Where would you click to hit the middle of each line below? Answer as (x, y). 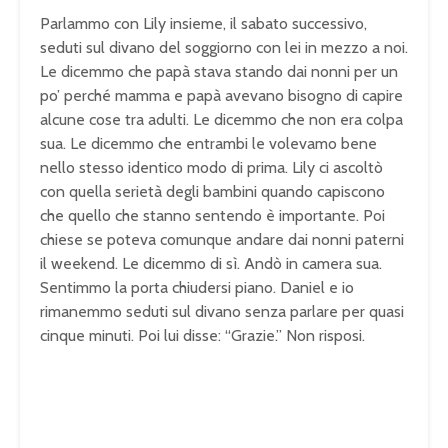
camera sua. (342, 264)
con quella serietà (103, 192)
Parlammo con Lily (105, 24)
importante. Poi (332, 216)
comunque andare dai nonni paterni (282, 240)
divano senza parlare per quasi (299, 312)
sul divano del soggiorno (171, 48)
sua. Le (65, 144)
